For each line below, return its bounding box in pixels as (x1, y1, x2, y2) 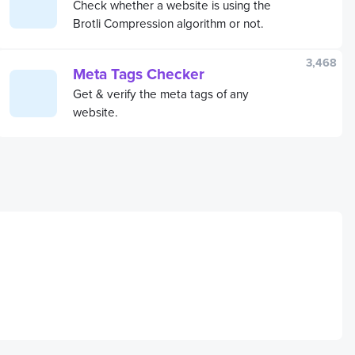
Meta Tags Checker (73, 62, 204, 85)
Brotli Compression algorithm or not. (73, 13, 264, 32)
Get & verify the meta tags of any (73, 84, 249, 102)
